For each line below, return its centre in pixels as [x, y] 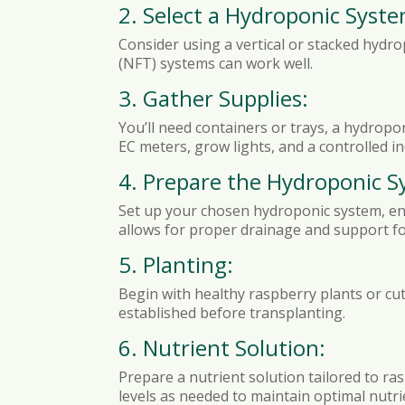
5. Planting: [176, 264]
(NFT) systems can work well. [216, 63]
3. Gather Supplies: [214, 98]
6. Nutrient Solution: [222, 347]
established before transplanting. [232, 312]
